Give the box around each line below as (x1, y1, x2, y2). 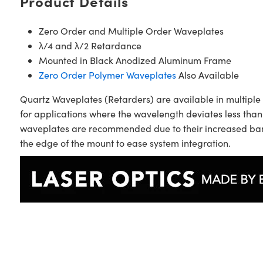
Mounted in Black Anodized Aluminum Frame (38, 54, 231, 66)
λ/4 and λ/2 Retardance (38, 39, 141, 52)
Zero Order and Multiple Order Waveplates (38, 25, 224, 37)
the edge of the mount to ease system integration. (19, 137, 235, 149)
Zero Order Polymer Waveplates (38, 69, 176, 81)
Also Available (176, 69, 239, 81)
